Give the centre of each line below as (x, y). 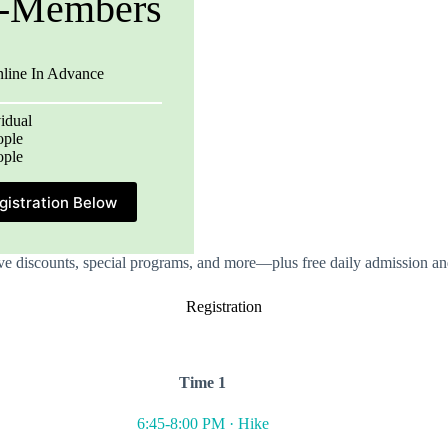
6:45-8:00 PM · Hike (202, 423)
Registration (224, 306)
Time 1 (202, 382)
